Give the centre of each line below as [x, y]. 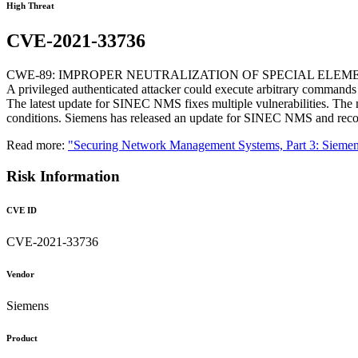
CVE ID [22, 210]
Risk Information [63, 176]
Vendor [20, 274]
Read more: [37, 145]
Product [22, 338]
